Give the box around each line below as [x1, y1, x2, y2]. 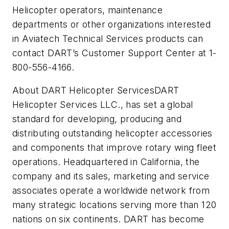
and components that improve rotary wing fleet [12, 142, 216, 153]
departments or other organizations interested [12, 18, 211, 30]
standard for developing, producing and [12, 113, 182, 125]
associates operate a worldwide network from [12, 185, 210, 196]
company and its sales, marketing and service [12, 171, 210, 182]
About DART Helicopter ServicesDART [12, 85, 179, 96]
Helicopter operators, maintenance [12, 4, 163, 15]
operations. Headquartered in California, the [12, 156, 200, 168]
